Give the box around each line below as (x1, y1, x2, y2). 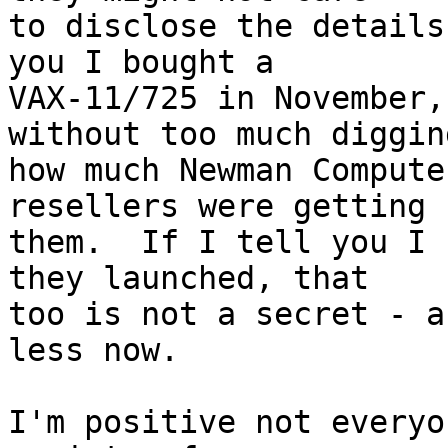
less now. (8, 332, 179, 369)
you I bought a (8, 44, 274, 81)
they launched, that (8, 260, 369, 297)
